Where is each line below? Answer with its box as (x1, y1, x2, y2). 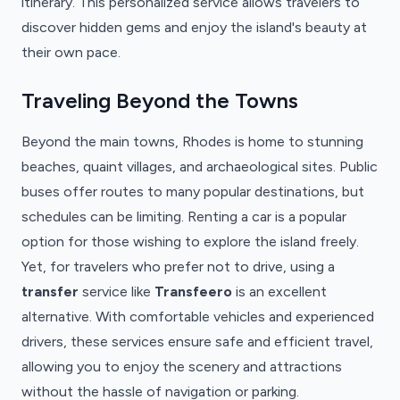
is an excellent (232, 283, 327, 300)
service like (79, 283, 154, 300)
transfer (21, 283, 79, 300)
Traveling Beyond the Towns (21, 87, 298, 113)
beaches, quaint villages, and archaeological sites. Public (21, 158, 378, 175)
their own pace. (21, 44, 121, 61)
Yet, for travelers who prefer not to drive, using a (21, 258, 335, 275)
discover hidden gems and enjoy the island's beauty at (21, 19, 367, 36)
